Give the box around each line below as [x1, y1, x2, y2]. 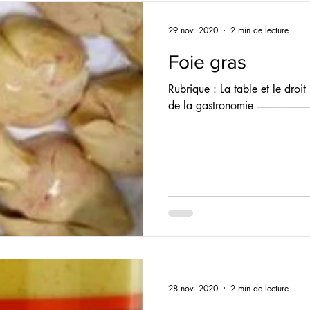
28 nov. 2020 [168, 282, 218, 294]
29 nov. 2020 [168, 24, 218, 36]
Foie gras [168, 51, 246, 73]
